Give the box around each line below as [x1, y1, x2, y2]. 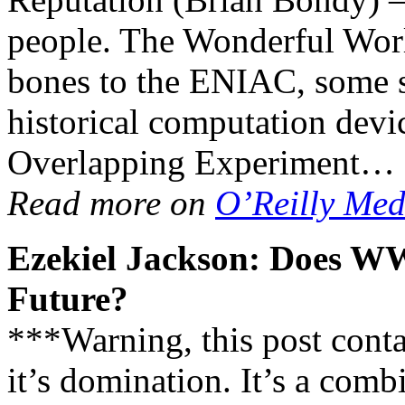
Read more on [7, 184, 215, 223]
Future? [7, 279, 128, 319]
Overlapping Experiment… [7, 143, 395, 183]
